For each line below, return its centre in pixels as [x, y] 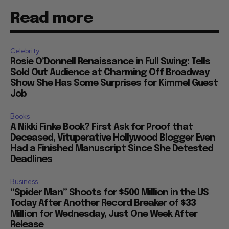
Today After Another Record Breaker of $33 [103, 203]
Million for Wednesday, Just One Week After [104, 214]
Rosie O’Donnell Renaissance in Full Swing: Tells [110, 62]
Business [24, 181]
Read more [52, 18]
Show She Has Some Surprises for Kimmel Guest [114, 83]
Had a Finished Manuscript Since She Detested [112, 148]
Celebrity [25, 51]
